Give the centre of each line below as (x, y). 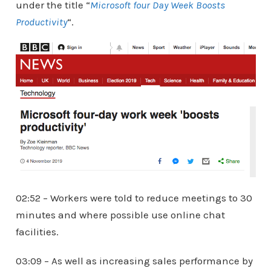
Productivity (41, 21)
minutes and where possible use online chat (120, 214)
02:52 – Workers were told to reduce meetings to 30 (134, 198)
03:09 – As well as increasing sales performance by (134, 260)
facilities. (37, 231)
